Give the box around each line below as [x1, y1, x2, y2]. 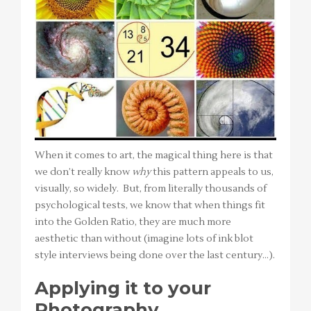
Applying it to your [35, 276, 211, 299]
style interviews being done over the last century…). [35, 249, 275, 262]
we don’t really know [35, 165, 132, 178]
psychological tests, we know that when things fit [35, 199, 265, 212]
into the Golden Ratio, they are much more [35, 215, 231, 228]
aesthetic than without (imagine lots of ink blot [35, 232, 253, 245]
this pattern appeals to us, [153, 165, 274, 178]
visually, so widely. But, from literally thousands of [35, 182, 267, 195]
